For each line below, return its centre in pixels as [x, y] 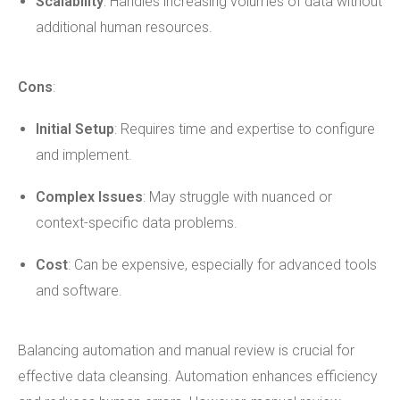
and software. [79, 291]
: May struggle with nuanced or [237, 197]
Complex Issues [89, 197]
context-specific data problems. [137, 223]
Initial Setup [75, 129]
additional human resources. [124, 27]
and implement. [84, 155]
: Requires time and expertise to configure [245, 129]
